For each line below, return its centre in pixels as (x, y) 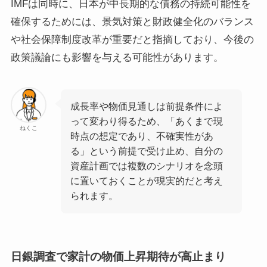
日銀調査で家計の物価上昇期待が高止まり (118, 256)
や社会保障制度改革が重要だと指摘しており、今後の (132, 40)
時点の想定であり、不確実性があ (142, 136)
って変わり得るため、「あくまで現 (147, 121)
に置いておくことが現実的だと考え (147, 181)
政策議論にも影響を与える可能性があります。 (117, 58)
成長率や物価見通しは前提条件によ (147, 106)
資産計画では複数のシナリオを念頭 (147, 166)
